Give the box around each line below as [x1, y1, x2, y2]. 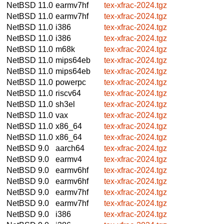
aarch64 [55, 143, 84, 152]
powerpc [55, 77, 86, 86]
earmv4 [55, 154, 82, 163]
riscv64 [55, 88, 81, 97]
